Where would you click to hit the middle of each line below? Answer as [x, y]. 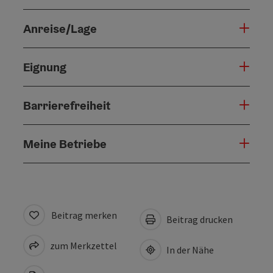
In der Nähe [189, 250]
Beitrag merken [84, 215]
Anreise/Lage [60, 28]
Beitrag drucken [199, 219]
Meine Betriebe [65, 144]
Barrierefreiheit [67, 105]
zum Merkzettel [83, 245]
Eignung [45, 67]
